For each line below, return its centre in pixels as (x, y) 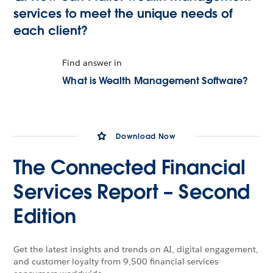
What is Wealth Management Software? (155, 81)
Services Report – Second (132, 191)
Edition (45, 216)
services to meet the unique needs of (123, 13)
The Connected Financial (129, 167)
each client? (51, 30)
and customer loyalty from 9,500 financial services (116, 261)
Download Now (146, 136)
